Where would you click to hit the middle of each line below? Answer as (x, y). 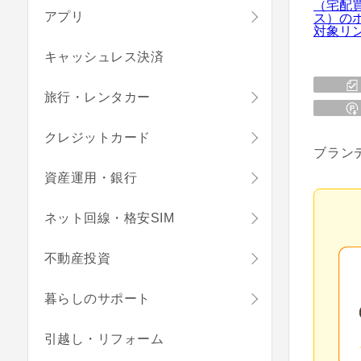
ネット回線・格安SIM (110, 218)
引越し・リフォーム (104, 339)
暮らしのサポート (98, 299)
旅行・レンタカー (98, 97)
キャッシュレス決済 (104, 57)
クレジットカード (98, 137)
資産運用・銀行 (91, 178)
